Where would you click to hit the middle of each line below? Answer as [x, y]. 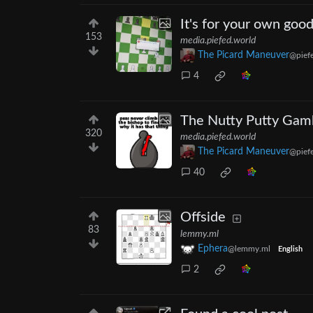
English [290, 250]
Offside [203, 218]
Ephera [213, 249]
